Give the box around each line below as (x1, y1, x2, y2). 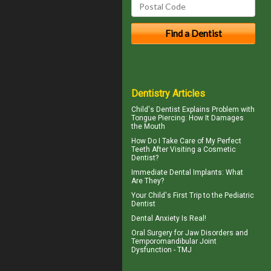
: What (222, 168, 243, 177)
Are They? (131, 176, 164, 185)
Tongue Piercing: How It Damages (131, 113, 244, 122)
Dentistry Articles (131, 87, 205, 99)
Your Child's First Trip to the (131, 191, 224, 200)
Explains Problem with (180, 105, 255, 114)
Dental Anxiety (131, 214, 180, 223)
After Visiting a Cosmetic (150, 145, 236, 154)
